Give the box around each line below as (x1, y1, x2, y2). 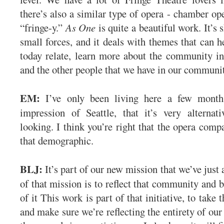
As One (65, 20, 96, 34)
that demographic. (20, 133, 97, 147)
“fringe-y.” (20, 20, 65, 34)
